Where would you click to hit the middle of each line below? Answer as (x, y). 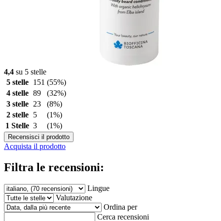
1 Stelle (17, 125)
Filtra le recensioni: (54, 167)
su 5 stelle (30, 72)
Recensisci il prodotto (39, 137)
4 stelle (17, 93)
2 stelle (17, 114)
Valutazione (74, 197)
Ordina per (120, 207)
